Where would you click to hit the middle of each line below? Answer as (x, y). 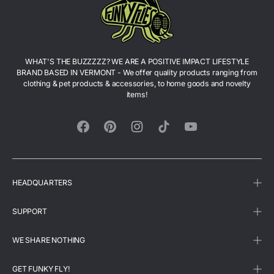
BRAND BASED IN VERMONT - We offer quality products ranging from (137, 72)
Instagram (154, 137)
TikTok (175, 137)
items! (137, 94)
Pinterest (125, 137)
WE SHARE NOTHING (49, 240)
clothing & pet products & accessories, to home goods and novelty (137, 83)
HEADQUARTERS (42, 182)
